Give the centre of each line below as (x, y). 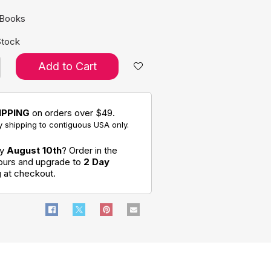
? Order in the (90, 150)
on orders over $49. (72, 113)
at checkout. (28, 173)
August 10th (34, 150)
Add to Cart (67, 66)
